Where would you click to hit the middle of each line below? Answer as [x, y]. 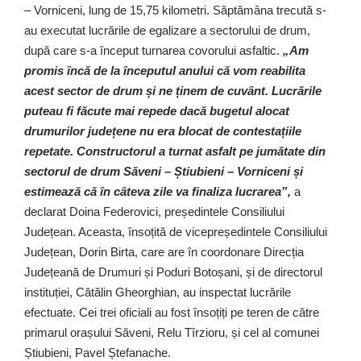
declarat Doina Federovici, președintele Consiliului [154, 211]
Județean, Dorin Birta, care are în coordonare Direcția [164, 251]
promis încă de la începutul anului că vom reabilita [165, 70]
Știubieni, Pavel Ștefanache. [98, 352]
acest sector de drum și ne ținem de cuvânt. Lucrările [173, 90]
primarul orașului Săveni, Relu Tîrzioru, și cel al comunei [172, 332]
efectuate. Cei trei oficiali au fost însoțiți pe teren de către [172, 312]
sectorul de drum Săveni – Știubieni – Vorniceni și [164, 171]
